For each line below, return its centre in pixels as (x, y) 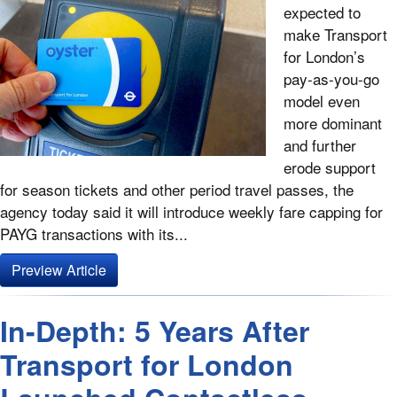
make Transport (335, 35)
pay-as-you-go (331, 79)
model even (322, 101)
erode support (330, 167)
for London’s (324, 57)
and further (320, 145)
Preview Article (59, 270)
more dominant (333, 123)
